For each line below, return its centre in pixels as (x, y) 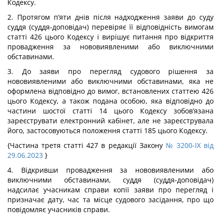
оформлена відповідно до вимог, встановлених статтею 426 (110, 91)
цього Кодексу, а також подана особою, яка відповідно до (110, 101)
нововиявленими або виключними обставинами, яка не (110, 81)
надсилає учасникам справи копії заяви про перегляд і (110, 190)
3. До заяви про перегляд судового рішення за (110, 71)
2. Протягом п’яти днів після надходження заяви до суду (110, 17)
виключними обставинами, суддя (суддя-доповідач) (110, 180)
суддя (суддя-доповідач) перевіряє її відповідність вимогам (110, 27)
